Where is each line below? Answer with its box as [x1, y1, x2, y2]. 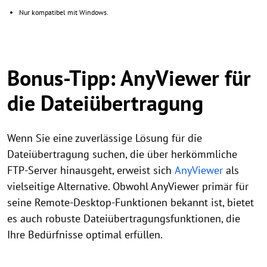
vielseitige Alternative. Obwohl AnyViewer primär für [7, 179, 249, 193]
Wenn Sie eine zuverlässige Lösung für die [7, 131, 202, 145]
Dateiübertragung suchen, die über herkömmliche [7, 147, 237, 161]
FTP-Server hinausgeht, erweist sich [7, 163, 175, 177]
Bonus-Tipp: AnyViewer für [7, 64, 251, 92]
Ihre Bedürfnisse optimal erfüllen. [7, 228, 163, 241]
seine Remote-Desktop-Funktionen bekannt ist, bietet [7, 195, 254, 209]
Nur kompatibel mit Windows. [19, 8, 108, 17]
